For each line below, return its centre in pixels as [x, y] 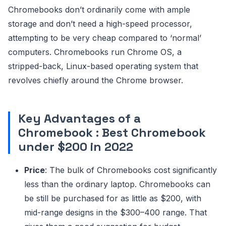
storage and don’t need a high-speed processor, [100, 23]
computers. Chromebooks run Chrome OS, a [95, 52]
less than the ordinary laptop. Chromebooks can [117, 184]
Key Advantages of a [79, 118]
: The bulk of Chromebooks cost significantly [131, 170]
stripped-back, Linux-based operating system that [103, 66]
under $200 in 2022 [76, 146]
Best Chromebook [154, 132]
